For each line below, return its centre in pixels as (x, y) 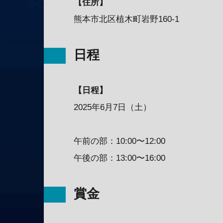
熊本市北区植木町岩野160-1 (126, 19)
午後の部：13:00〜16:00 (119, 158)
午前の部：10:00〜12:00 (119, 141)
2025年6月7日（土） (112, 107)
